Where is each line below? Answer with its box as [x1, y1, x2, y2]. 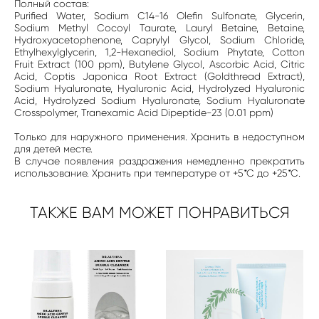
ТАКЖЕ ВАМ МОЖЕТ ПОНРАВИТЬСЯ [29, 203, 290, 221]
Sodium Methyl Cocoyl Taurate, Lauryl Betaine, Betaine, [14, 21, 305, 33]
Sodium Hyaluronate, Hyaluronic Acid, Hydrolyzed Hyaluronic [14, 82, 305, 94]
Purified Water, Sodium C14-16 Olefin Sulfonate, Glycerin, [14, 9, 305, 21]
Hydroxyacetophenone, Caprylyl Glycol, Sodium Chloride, [14, 33, 305, 46]
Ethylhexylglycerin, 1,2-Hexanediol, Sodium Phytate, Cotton [14, 46, 305, 58]
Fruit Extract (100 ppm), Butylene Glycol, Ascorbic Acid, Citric [14, 58, 305, 70]
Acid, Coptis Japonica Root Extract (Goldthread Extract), [14, 70, 305, 82]
